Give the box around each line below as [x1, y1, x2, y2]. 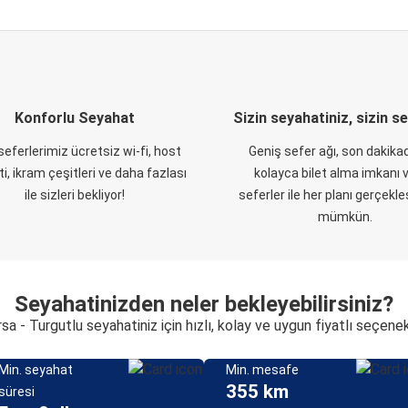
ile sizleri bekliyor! [24, 188, 125, 202]
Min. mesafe [226, 362, 299, 377]
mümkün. [317, 209, 372, 224]
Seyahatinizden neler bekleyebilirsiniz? [15, 291, 393, 317]
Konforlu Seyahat [14, 109, 135, 127]
